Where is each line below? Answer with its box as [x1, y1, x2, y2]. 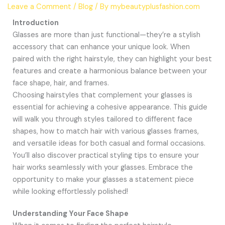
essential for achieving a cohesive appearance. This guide [12, 102, 207, 113]
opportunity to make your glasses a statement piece [12, 175, 194, 185]
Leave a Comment [7, 2, 71, 12]
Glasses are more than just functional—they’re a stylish [12, 30, 200, 40]
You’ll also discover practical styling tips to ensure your [12, 151, 199, 161]
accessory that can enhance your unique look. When [12, 42, 190, 52]
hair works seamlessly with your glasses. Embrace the [12, 163, 193, 173]
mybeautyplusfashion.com [110, 2, 200, 12]
